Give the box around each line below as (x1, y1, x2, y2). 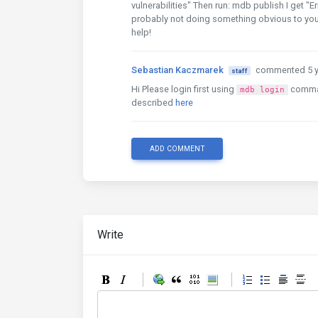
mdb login (240, 85, 285, 94)
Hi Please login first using (131, 84, 236, 94)
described (131, 97, 175, 108)
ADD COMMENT (149, 144, 205, 153)
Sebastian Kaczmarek (131, 65, 224, 75)
